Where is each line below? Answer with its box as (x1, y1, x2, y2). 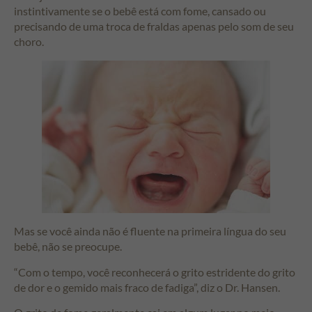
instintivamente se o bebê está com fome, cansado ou (14, 4, 266, 18)
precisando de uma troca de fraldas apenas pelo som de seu (14, 19, 294, 33)
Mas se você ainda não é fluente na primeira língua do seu (14, 224, 286, 238)
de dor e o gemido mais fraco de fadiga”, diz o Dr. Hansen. (14, 280, 280, 294)
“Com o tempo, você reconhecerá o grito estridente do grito (14, 265, 295, 279)
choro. (14, 35, 44, 49)
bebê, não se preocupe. (14, 240, 122, 253)
